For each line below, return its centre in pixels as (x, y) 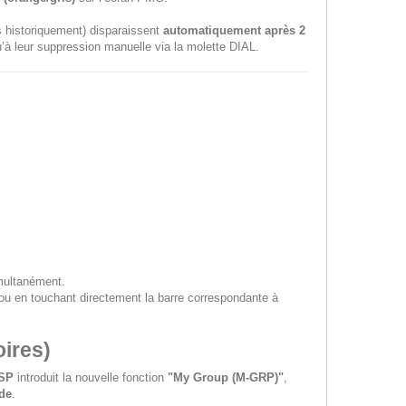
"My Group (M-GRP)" (226, 377)
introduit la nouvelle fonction (91, 377)
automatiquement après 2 (234, 30)
